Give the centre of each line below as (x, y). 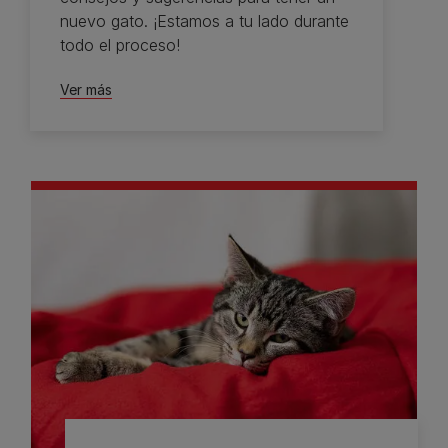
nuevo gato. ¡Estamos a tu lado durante (204, 20)
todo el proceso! (120, 44)
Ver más (86, 89)
